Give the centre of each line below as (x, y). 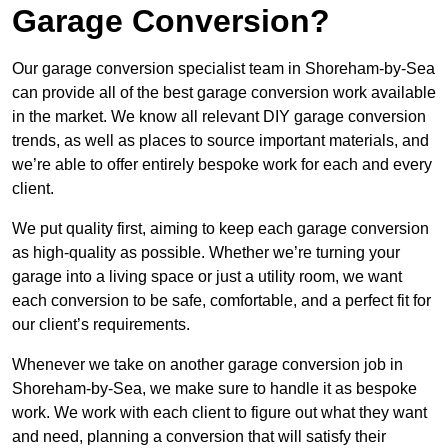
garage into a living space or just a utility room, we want (207, 277)
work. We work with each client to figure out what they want (219, 413)
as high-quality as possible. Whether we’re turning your (206, 253)
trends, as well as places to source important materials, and (220, 141)
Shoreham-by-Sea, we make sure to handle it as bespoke (214, 389)
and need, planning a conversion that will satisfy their (199, 437)
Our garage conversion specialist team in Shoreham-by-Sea (223, 69)
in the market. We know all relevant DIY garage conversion (219, 117)
